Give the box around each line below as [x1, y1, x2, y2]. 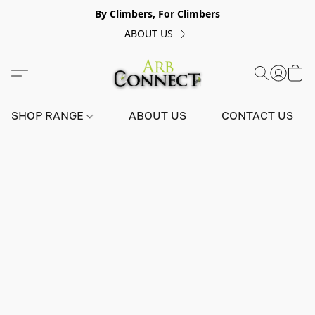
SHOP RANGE [11, 108, 86, 122]
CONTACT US [221, 108, 294, 122]
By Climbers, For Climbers [95, 7, 220, 20]
